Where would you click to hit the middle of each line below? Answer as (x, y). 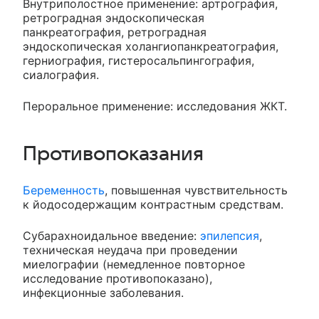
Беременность (64, 190)
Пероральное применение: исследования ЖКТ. (155, 106)
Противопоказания (113, 154)
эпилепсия (230, 236)
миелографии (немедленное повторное (134, 265)
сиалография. (61, 75)
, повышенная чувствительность (196, 190)
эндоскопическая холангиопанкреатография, (151, 47)
